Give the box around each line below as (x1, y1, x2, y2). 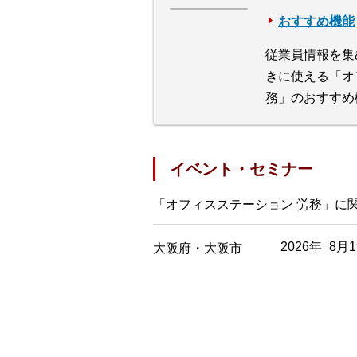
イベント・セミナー (170, 160, 313, 178)
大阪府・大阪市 (153, 241, 242, 256)
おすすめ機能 (278, 14, 355, 28)
